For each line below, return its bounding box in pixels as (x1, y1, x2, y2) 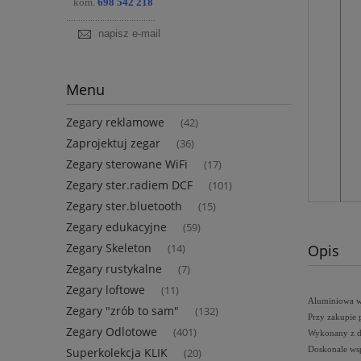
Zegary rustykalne (66, 261, 162, 277)
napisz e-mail (98, 27, 160, 39)
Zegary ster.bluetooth (66, 198, 182, 214)
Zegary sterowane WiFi (66, 156, 188, 172)
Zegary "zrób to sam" (66, 303, 179, 319)
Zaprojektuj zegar (66, 135, 160, 151)
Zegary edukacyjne (66, 219, 167, 235)
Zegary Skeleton (66, 240, 151, 256)
